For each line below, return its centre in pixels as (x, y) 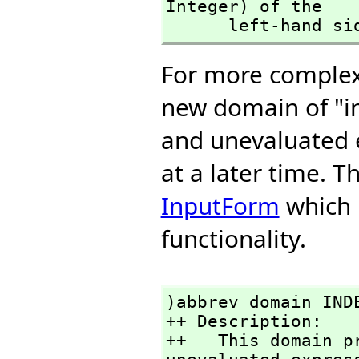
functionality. (233, 239)
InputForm (220, 206)
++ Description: (244, 322)
